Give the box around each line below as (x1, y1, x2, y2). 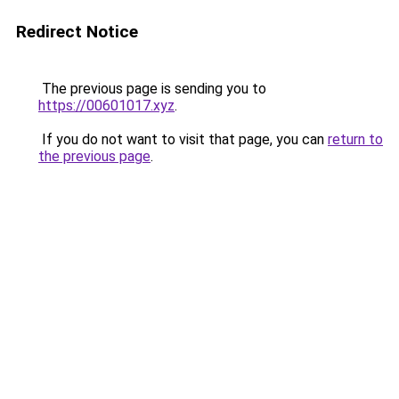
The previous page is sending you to (38, 80, 266, 97)
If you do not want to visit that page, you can (38, 131, 328, 148)
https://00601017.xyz (38, 97, 175, 114)
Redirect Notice (16, 21, 138, 42)
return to (328, 131, 383, 148)
